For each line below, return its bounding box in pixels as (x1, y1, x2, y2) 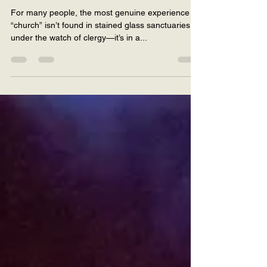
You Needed (11, 5, 84, 21)
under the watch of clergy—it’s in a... (11, 54, 147, 64)
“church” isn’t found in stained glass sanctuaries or (11, 41, 200, 51)
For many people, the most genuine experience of (11, 29, 199, 39)
